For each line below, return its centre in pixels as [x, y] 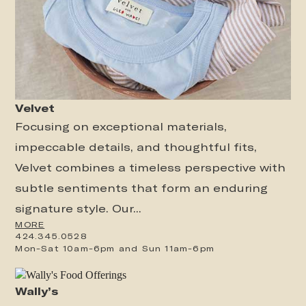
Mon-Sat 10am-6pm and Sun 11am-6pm [115, 248]
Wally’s [37, 291]
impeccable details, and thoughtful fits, [136, 147]
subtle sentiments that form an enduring [142, 188]
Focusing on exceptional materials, [121, 126]
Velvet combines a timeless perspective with [151, 167]
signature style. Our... [79, 208]
